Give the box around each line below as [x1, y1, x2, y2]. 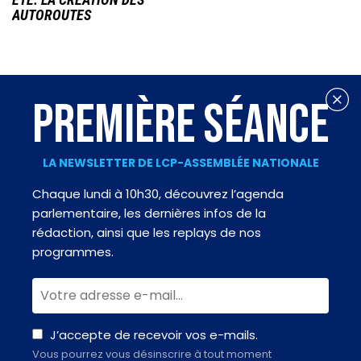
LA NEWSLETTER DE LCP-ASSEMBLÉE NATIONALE [42, 155, 319, 172]
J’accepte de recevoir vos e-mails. [50, 326, 258, 344]
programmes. [32, 243, 114, 261]
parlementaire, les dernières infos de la [32, 205, 266, 222]
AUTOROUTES [12, 6, 91, 24]
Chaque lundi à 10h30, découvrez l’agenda [32, 185, 284, 203]
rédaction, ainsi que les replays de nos [32, 224, 261, 242]
